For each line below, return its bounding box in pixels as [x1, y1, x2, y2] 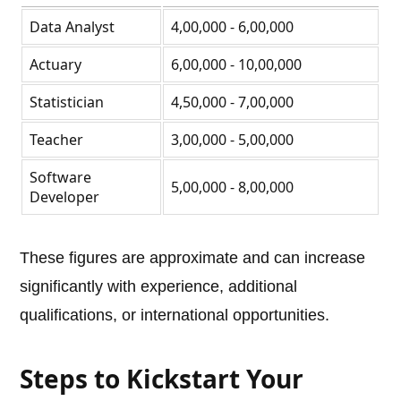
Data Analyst [30, 17, 115, 38]
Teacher [30, 130, 84, 150]
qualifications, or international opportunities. [20, 306, 330, 325]
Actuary [30, 55, 82, 75]
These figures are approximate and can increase [20, 249, 366, 268]
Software [30, 167, 92, 188]
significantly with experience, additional [20, 277, 298, 296]
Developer [30, 187, 100, 208]
